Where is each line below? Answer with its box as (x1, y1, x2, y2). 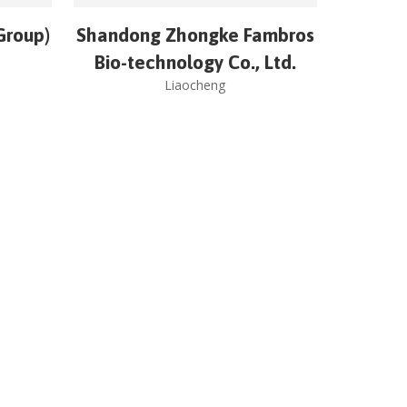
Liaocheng (164, 76, 226, 94)
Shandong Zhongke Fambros (75, 24, 314, 46)
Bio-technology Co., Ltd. (94, 51, 296, 74)
